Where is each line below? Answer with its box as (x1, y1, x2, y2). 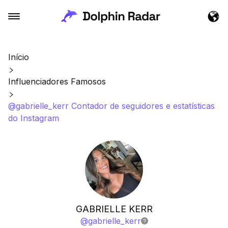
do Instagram (8, 113, 59, 123)
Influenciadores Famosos (8, 76, 106, 87)
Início (8, 52, 29, 62)
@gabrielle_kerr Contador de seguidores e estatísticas (8, 101, 215, 111)
